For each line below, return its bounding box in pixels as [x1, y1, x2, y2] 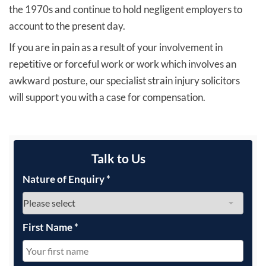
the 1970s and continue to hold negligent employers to [9, 2, 242, 15]
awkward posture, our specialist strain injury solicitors [9, 74, 240, 87]
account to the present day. [9, 19, 125, 32]
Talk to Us [91, 150, 145, 166]
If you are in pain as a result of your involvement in [9, 40, 223, 53]
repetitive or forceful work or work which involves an [9, 57, 236, 70]
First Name [23, 220, 74, 233]
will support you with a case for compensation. [9, 90, 205, 103]
